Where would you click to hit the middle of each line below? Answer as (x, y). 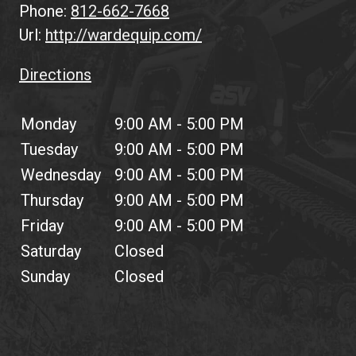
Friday (42, 226)
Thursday (52, 201)
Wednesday (61, 175)
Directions (55, 75)
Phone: (45, 12)
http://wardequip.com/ (124, 35)
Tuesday (49, 150)
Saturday (51, 252)
